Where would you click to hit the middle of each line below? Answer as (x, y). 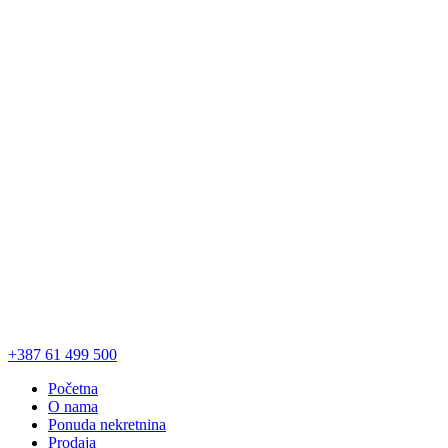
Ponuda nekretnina (107, 424)
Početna (73, 388)
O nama (73, 406)
